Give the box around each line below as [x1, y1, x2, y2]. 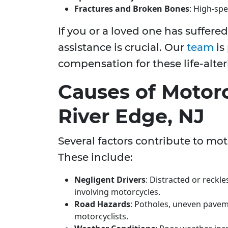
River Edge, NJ [58, 104, 205, 129]
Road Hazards [74, 198, 130, 210]
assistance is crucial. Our [58, 41, 187, 54]
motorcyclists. [74, 211, 128, 222]
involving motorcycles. [74, 186, 160, 198]
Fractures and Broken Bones [74, 3, 189, 15]
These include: [58, 151, 133, 164]
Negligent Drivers [74, 174, 146, 186]
